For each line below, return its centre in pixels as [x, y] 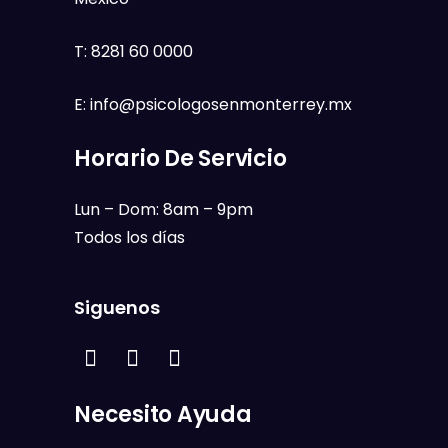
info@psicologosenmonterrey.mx [221, 104]
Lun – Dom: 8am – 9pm [163, 209]
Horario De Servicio [180, 158]
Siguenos [117, 307]
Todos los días [129, 237]
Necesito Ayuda [163, 414]
